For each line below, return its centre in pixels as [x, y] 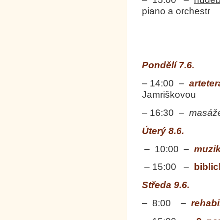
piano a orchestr [176, 11]
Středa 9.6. [166, 185]
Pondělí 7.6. [168, 65]
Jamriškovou [176, 95]
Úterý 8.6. [163, 131]
